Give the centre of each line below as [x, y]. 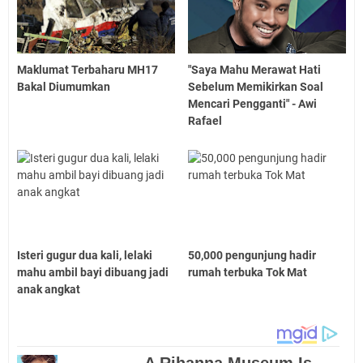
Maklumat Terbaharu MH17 [88, 70]
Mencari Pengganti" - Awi [253, 104]
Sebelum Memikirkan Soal [256, 87]
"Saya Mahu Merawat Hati [255, 70]
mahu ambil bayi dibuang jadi [93, 272]
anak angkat [49, 289]
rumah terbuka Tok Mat [248, 272]
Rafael [205, 121]
